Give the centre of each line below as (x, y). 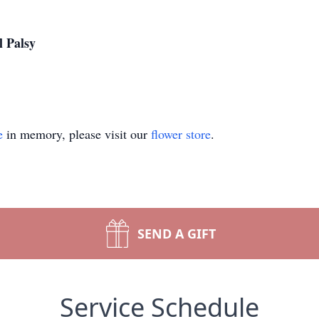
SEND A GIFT (177, 234)
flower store (181, 134)
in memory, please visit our (77, 134)
